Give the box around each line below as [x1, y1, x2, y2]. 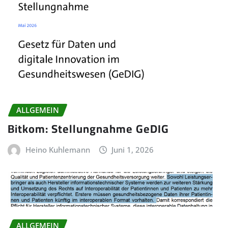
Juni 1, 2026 [111, 144, 154, 155]
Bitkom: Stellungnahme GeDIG [8, 118, 169, 139]
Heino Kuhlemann [25, 144, 90, 155]
